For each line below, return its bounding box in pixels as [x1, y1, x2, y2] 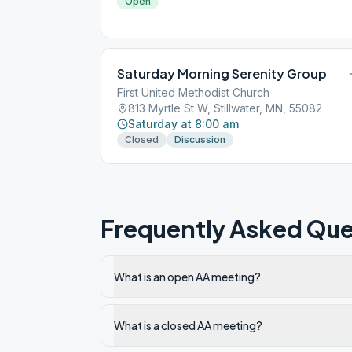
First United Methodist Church [117, 86, 269, 99]
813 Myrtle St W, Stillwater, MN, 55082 [128, 101, 322, 115]
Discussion [174, 134, 225, 145]
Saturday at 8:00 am [128, 117, 239, 130]
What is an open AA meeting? [114, 269, 261, 284]
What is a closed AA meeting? [114, 318, 262, 332]
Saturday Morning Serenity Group [117, 65, 327, 82]
